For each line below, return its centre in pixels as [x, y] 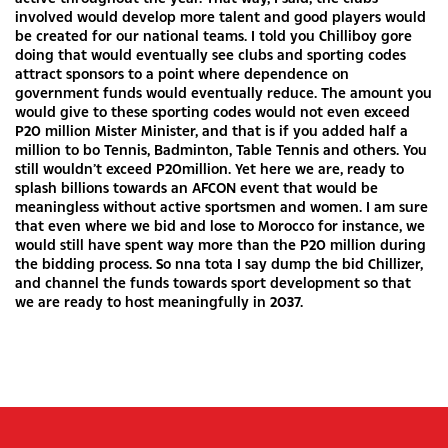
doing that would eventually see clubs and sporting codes [210, 54]
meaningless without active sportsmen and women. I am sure [221, 206]
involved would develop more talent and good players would [220, 16]
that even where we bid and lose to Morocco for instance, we [220, 225]
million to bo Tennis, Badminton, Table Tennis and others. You [221, 149]
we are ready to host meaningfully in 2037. [159, 301]
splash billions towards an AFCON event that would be [196, 187]
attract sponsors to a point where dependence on [182, 73]
